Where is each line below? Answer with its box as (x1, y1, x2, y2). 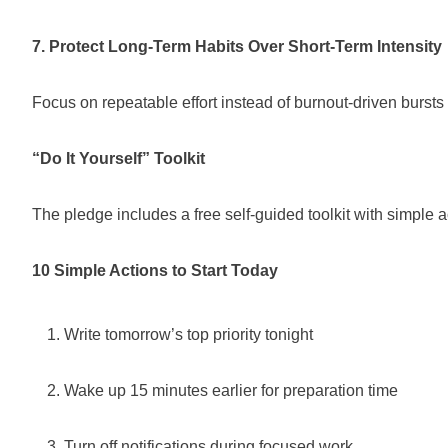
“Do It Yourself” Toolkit (32, 150, 205, 167)
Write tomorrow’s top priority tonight (64, 326, 313, 343)
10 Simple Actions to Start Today (32, 262, 278, 279)
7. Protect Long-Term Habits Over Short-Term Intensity (32, 38, 442, 55)
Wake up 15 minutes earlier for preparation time (64, 382, 398, 399)
